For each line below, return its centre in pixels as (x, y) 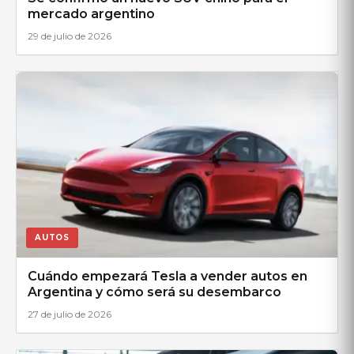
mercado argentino (91, 13)
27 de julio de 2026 (70, 314)
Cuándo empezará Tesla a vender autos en (168, 276)
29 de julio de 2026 (70, 36)
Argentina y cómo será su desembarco (154, 292)
